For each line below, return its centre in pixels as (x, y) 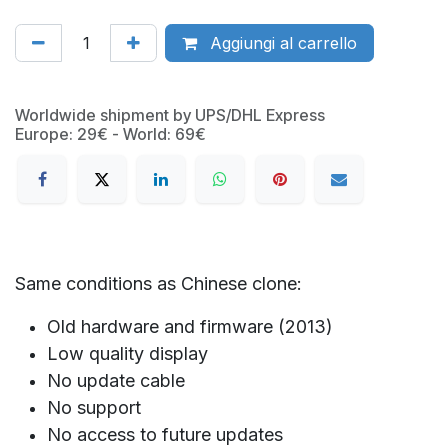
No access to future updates (165, 435)
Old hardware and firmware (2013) (190, 327)
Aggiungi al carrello (281, 42)
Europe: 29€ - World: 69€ (110, 133)
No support (94, 408)
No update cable (116, 381)
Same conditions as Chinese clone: (158, 284)
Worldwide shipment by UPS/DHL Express (170, 114)
